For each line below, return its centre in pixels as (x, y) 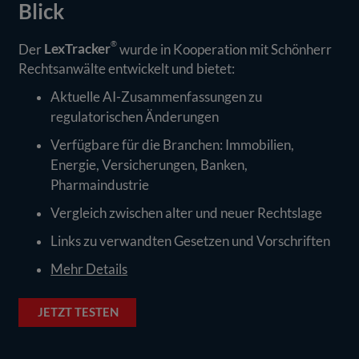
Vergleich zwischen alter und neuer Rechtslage (187, 213)
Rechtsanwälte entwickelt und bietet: (127, 69)
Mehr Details (89, 269)
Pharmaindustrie (100, 185)
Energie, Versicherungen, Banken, (149, 165)
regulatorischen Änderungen (135, 117)
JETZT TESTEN (79, 313)
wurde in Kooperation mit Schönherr (226, 49)
